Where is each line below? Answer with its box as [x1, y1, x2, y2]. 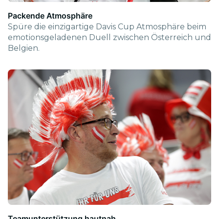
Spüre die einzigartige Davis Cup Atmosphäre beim [8, 22, 206, 31]
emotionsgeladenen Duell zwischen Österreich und [8, 32, 211, 42]
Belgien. [8, 43, 40, 53]
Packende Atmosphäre [8, 10, 92, 21]
